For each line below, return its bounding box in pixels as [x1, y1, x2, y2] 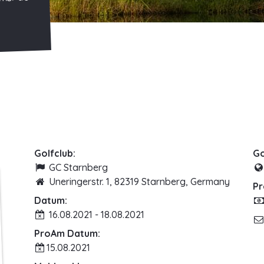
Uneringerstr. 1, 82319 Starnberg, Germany [46, 176, 230, 188]
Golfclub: [34, 147, 76, 160]
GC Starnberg [46, 161, 108, 174]
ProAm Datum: [34, 227, 101, 240]
